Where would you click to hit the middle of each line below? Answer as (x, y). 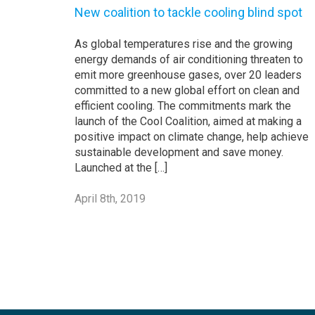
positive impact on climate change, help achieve (192, 136)
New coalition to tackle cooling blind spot (188, 12)
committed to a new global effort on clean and (187, 90)
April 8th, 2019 (110, 198)
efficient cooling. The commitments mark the (183, 105)
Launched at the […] (121, 167)
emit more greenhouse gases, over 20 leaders (188, 75)
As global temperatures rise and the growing (184, 44)
